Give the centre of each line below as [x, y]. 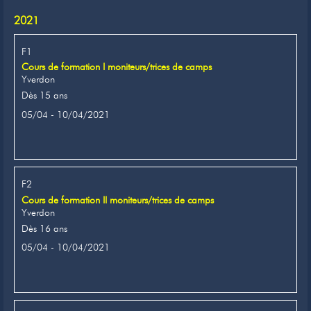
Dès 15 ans [44, 95]
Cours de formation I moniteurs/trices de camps [117, 67]
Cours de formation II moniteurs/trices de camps [118, 200]
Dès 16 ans [44, 228]
